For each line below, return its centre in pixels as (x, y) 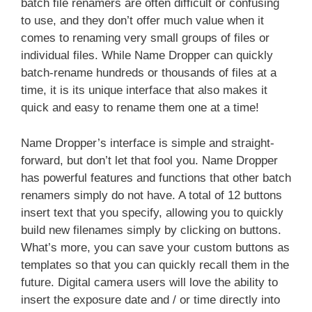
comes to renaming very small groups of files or (145, 38)
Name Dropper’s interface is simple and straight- (148, 143)
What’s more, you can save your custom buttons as (155, 247)
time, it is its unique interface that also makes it (144, 90)
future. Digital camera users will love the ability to (149, 282)
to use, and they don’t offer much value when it (142, 21)
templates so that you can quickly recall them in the (155, 265)
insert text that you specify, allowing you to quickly (152, 212)
